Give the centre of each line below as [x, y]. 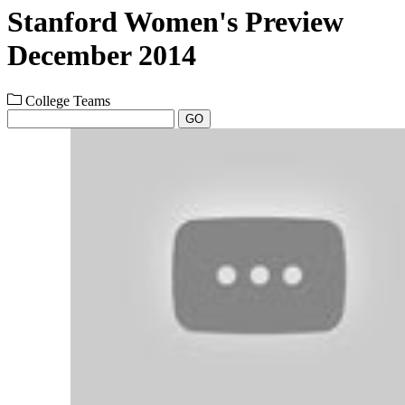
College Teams [66, 100]
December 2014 [102, 56]
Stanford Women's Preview [175, 22]
